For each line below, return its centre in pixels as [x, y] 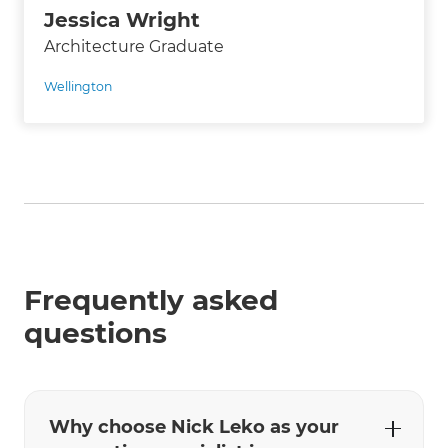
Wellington [78, 86]
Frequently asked [151, 299]
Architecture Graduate [134, 46]
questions [95, 332]
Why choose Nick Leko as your [194, 426]
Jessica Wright [122, 19]
